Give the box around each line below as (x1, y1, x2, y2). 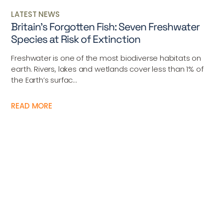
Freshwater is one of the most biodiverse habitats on (11, 53, 202, 64)
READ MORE (11, 101, 52, 111)
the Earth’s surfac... (11, 75, 77, 86)
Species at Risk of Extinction (11, 32, 141, 46)
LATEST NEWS (11, 9, 60, 20)
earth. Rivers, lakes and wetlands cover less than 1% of (11, 64, 204, 75)
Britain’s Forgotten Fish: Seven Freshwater (11, 20, 200, 34)
